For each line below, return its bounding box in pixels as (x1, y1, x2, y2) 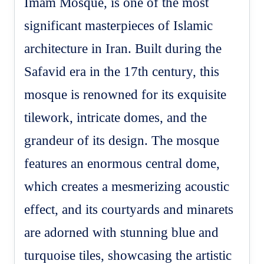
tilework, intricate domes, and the (24, 110, 207, 125)
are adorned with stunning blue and (24, 225, 219, 240)
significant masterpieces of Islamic (24, 18, 213, 33)
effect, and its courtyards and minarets (24, 202, 234, 217)
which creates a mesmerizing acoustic (24, 179, 230, 194)
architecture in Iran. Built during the (24, 41, 222, 56)
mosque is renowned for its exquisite (24, 87, 227, 102)
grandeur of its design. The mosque (24, 133, 220, 148)
